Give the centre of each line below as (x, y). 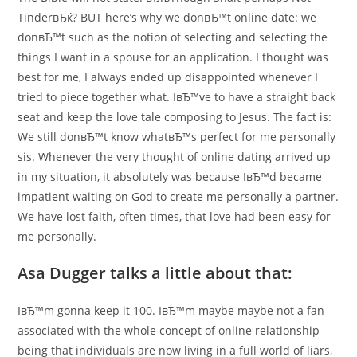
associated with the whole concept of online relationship (169, 330)
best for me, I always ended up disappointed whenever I (168, 77)
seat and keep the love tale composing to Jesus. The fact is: (175, 117)
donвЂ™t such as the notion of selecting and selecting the (173, 37)
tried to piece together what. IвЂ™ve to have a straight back (177, 97)
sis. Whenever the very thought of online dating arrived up (175, 157)
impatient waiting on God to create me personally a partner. (178, 196)
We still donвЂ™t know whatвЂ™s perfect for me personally (177, 137)
